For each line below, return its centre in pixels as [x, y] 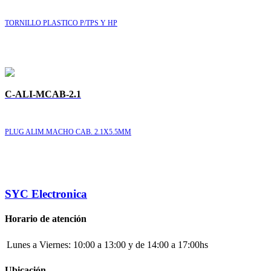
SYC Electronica [46, 194]
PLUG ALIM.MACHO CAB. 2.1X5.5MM [68, 132]
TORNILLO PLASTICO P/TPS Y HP [61, 23]
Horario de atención [46, 219]
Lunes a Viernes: [39, 244]
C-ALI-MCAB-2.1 [43, 94]
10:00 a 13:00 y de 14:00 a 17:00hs [141, 244]
